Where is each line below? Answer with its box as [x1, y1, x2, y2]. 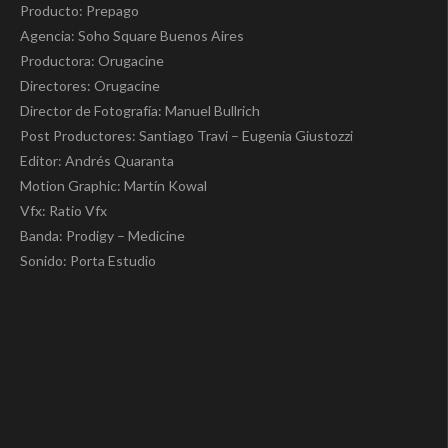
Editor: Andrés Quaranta [20, 152, 174, 170]
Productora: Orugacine [20, 52, 164, 70]
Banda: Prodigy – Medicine [20, 227, 185, 245]
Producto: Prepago [20, 2, 139, 20]
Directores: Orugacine [20, 77, 160, 95]
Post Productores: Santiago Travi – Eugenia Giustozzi [20, 127, 353, 145]
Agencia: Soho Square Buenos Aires [20, 27, 244, 45]
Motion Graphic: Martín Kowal [20, 177, 207, 195]
